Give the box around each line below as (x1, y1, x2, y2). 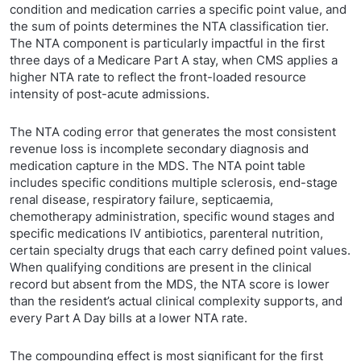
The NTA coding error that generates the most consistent (10, 124, 336, 139)
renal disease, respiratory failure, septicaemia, (10, 192, 273, 207)
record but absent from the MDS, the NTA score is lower (10, 276, 330, 292)
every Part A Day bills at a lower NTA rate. (10, 310, 247, 326)
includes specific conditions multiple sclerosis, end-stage (10, 175, 338, 190)
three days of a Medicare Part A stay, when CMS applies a (10, 52, 338, 68)
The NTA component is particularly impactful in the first (10, 35, 325, 51)
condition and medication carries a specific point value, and (10, 2, 346, 17)
